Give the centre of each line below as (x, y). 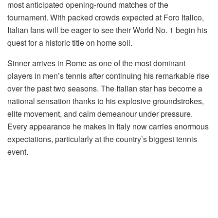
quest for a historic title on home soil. (70, 43)
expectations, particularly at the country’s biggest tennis (102, 139)
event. (18, 152)
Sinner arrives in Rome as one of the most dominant (96, 63)
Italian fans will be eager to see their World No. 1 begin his (107, 30)
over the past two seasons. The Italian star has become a (105, 89)
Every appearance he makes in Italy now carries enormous (108, 127)
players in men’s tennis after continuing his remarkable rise (108, 76)
